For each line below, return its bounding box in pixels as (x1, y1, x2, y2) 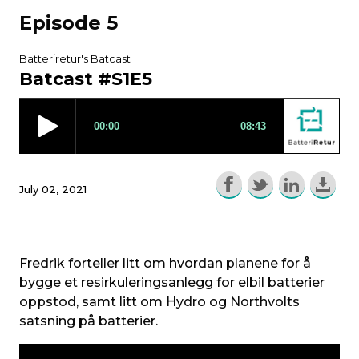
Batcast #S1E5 (19, 68, 152, 91)
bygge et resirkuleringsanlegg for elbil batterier (19, 275, 325, 291)
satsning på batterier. (19, 313, 158, 329)
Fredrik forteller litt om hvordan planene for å (19, 256, 311, 272)
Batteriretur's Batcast (19, 52, 131, 66)
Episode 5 (19, 11, 118, 35)
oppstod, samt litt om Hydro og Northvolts (19, 294, 300, 310)
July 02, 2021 (19, 183, 87, 196)
